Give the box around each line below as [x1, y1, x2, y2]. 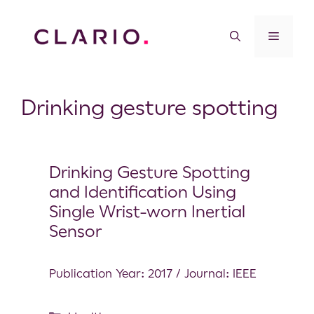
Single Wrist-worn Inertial [49, 201, 245, 221]
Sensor [49, 221, 102, 241]
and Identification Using [49, 182, 236, 202]
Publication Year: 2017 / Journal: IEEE [49, 266, 257, 280]
